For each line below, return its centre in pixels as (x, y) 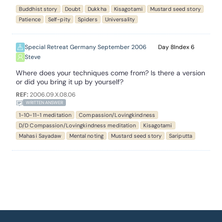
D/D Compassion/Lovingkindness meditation (78, 125)
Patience (30, 19)
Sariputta (180, 136)
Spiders (87, 19)
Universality (120, 19)
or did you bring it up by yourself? (70, 82)
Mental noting (86, 136)
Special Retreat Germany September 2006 (86, 47)
